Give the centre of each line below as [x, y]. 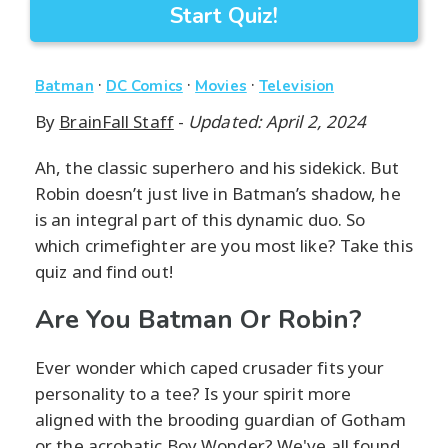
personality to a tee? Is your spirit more [193, 394]
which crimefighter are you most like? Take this [224, 246]
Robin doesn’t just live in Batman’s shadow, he [218, 194]
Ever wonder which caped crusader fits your [210, 368]
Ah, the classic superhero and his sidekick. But [217, 168]
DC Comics [144, 86]
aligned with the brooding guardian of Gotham [221, 420]
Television [297, 86]
